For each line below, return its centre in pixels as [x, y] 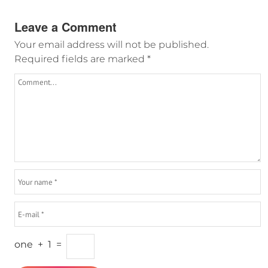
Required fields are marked [80, 59]
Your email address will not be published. [111, 45]
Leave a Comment [65, 27]
